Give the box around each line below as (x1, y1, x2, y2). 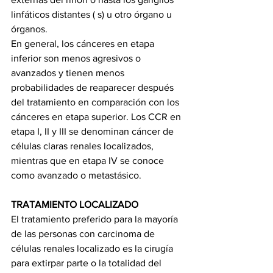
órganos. (11, 23, 48, 34)
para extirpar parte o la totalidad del (11, 257, 164, 268)
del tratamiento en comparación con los (11, 96, 182, 107)
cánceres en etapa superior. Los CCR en (11, 111, 183, 122)
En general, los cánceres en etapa (11, 38, 157, 49)
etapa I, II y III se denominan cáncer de (11, 126, 176, 136)
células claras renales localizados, (11, 140, 156, 151)
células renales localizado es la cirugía (11, 243, 175, 253)
